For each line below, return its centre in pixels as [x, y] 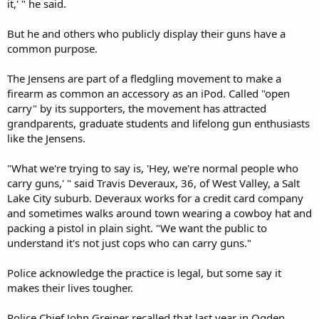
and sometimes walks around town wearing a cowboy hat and [159, 213]
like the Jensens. [46, 138]
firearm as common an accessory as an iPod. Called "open [148, 93]
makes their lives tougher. [70, 287]
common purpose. [52, 48]
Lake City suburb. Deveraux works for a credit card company [155, 198]
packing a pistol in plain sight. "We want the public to [137, 228]
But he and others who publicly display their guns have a [146, 33]
